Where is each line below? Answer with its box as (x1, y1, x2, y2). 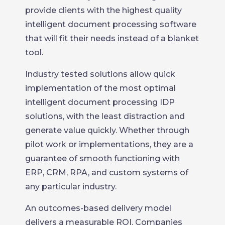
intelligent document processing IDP (25, 97, 175, 107)
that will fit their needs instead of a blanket (25, 33, 199, 43)
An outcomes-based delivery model (25, 203, 171, 213)
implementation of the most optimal (25, 83, 176, 93)
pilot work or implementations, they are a (25, 139, 193, 149)
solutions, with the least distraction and (25, 111, 185, 121)
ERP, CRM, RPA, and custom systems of (25, 167, 188, 177)
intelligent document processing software (25, 19, 196, 29)
